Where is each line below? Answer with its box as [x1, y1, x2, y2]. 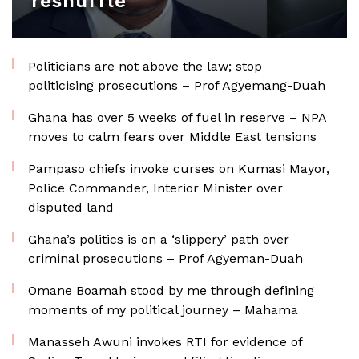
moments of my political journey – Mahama [28, 302, 298, 317]
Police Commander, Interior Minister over [28, 180, 283, 196]
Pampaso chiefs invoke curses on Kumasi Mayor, [28, 161, 329, 176]
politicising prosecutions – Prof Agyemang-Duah [28, 78, 325, 93]
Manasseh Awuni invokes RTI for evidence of [28, 334, 302, 349]
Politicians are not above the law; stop [28, 58, 262, 74]
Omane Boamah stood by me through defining [28, 283, 314, 298]
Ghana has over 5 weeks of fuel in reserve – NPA [28, 110, 326, 125]
